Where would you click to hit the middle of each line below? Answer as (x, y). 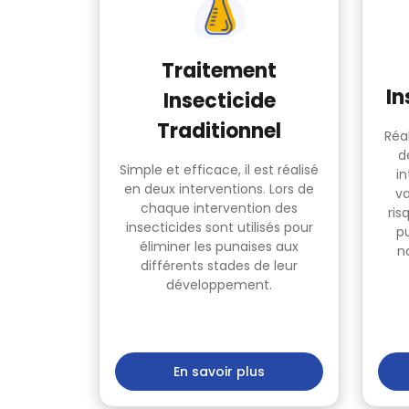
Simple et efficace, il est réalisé (219, 170)
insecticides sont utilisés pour (219, 227)
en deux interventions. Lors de (219, 189)
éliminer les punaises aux (219, 246)
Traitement (219, 71)
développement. (219, 285)
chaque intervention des (219, 208)
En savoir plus (219, 372)
